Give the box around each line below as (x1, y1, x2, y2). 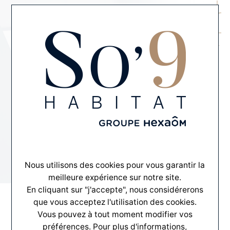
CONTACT (188, 45, 220, 50)
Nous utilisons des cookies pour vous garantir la (25, 160, 205, 170)
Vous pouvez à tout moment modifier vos (37, 209, 193, 219)
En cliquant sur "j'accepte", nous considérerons (26, 184, 203, 195)
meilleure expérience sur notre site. (48, 172, 182, 182)
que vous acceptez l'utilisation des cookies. (33, 197, 197, 207)
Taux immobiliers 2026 (39, 80, 191, 90)
